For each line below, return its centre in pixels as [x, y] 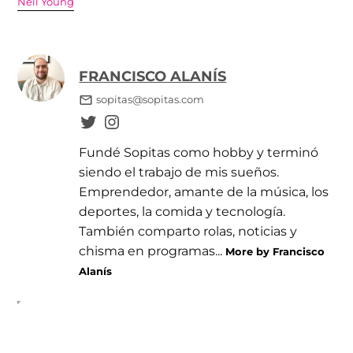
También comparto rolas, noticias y [188, 231]
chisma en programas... [152, 251]
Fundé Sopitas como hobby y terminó [199, 152]
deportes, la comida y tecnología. [182, 212]
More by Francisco [275, 252]
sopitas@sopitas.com [150, 100]
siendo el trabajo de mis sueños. [179, 172]
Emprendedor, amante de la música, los [204, 192]
